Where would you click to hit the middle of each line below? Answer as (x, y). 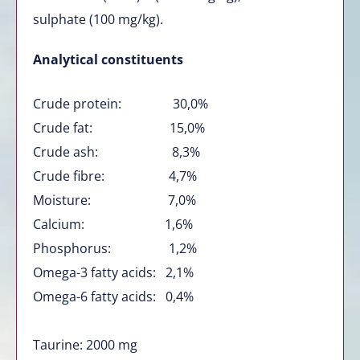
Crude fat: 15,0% (119, 127)
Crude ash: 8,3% (117, 151)
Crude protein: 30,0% (121, 103)
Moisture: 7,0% (115, 200)
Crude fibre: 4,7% (115, 176)
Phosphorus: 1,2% (115, 248)
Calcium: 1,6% (113, 224)
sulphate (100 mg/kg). (98, 19)
